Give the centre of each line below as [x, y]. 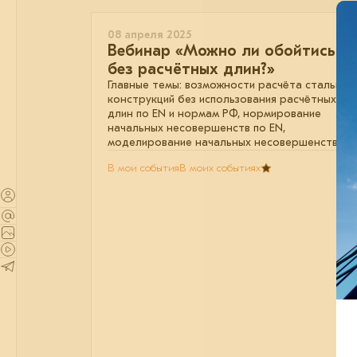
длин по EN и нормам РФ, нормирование [214, 114]
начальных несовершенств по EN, [196, 128]
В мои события [143, 168]
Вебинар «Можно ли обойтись [222, 51]
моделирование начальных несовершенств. [224, 142]
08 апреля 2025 [149, 35]
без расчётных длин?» [191, 69]
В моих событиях [220, 168]
